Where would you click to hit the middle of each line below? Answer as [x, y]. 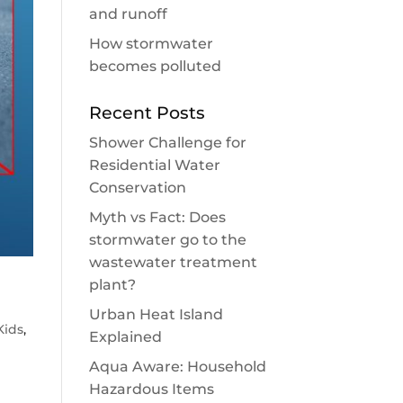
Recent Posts [147, 112]
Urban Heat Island [156, 314]
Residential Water [154, 165]
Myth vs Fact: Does [157, 217]
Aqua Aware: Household [177, 366]
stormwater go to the [167, 239]
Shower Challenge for [167, 142]
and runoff [128, 13]
